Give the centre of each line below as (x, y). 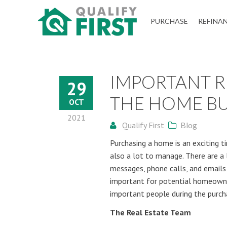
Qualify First (142, 125)
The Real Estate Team (150, 212)
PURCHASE (169, 21)
